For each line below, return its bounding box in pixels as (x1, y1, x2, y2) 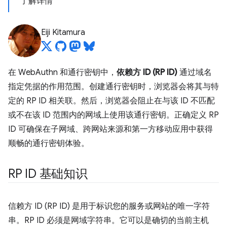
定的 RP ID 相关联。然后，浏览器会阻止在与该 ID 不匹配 (8, 96, 215, 106)
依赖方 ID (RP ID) (117, 67, 177, 78)
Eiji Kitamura (41, 27, 85, 37)
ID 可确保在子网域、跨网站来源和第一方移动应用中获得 (8, 124, 213, 134)
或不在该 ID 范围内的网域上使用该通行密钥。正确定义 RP (8, 110, 219, 120)
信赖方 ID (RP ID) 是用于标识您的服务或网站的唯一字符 (8, 201, 210, 211)
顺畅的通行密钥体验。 (8, 138, 89, 148)
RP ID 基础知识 (8, 166, 88, 181)
